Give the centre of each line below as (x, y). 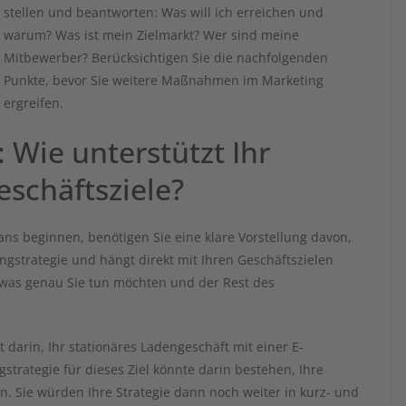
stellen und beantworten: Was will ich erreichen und (164, 13)
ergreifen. (34, 103)
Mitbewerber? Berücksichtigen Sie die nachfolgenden (166, 58)
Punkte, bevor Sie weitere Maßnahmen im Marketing (164, 81)
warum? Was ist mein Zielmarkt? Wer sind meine (151, 35)
